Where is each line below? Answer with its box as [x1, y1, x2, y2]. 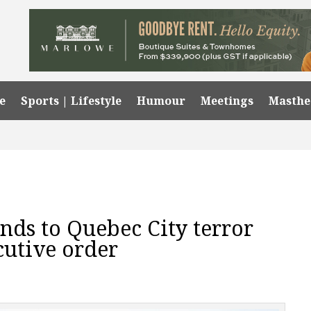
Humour [137, 92, 186, 108]
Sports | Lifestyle [21, 92, 122, 108]
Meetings [201, 92, 254, 108]
